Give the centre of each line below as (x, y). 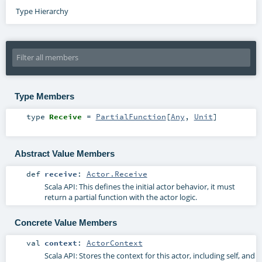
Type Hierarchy (42, 11)
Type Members (44, 96)
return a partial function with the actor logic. (120, 197)
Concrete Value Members (65, 222)
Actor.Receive (117, 174)
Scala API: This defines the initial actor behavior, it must (139, 187)
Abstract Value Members (64, 153)
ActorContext (114, 243)
